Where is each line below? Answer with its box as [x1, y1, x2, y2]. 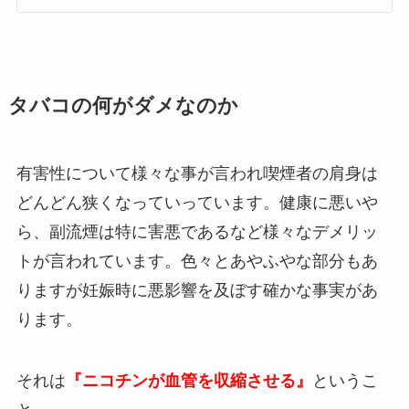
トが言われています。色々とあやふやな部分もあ [16, 251, 378, 270]
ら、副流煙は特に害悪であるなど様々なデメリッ [16, 222, 378, 241]
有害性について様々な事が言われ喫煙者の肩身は [16, 163, 378, 183]
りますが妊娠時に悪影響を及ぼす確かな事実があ [16, 280, 378, 299]
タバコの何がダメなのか [7, 94, 238, 117]
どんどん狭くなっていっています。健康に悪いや [16, 193, 378, 212]
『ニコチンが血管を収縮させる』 [65, 372, 312, 391]
